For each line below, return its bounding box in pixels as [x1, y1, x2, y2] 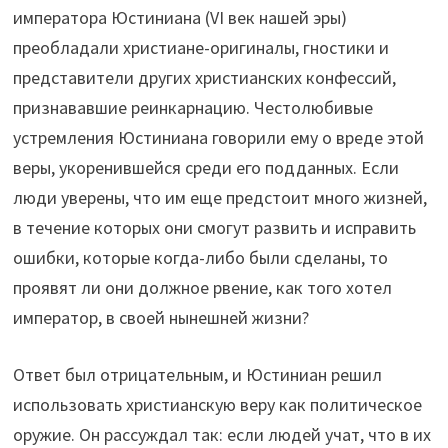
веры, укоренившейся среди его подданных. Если [13, 155, 400, 179]
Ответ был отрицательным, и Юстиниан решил [13, 362, 383, 386]
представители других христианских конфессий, [13, 65, 397, 89]
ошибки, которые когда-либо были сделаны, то [13, 245, 389, 269]
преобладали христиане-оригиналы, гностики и [13, 35, 390, 59]
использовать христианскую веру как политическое [13, 392, 423, 416]
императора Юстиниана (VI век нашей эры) [13, 5, 348, 29]
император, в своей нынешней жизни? [13, 305, 310, 329]
